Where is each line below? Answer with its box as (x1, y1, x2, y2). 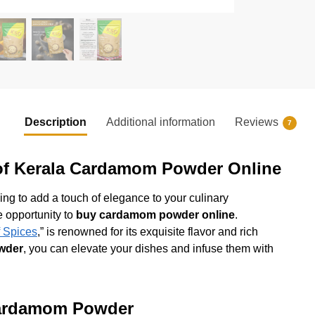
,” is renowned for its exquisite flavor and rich (37, 225, 258, 238)
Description (24, 115, 86, 128)
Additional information (105, 115, 215, 128)
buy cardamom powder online (75, 208, 235, 221)
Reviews (234, 115, 278, 128)
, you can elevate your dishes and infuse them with (22, 242, 274, 255)
